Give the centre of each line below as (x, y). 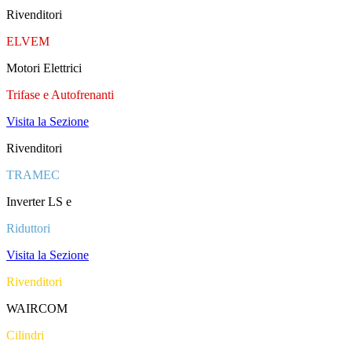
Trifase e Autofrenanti (60, 95)
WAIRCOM (37, 308)
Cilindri (25, 335)
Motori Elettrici (44, 68)
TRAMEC (33, 175)
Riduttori (28, 228)
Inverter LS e (39, 202)
